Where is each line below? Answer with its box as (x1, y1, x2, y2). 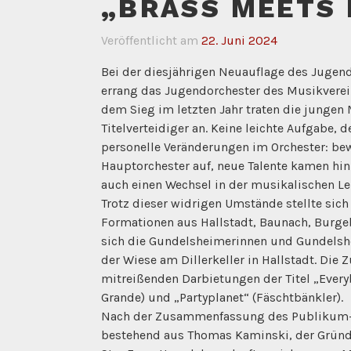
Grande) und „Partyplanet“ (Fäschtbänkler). (100, 289, 343, 305)
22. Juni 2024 (201, 32, 277, 48)
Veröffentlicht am (100, 32, 201, 48)
